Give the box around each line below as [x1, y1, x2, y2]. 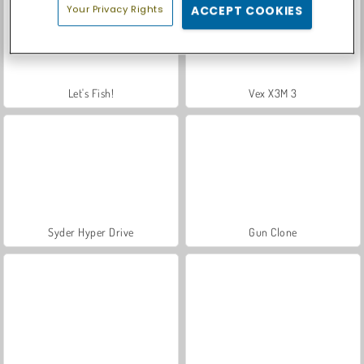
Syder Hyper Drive [48, 224, 134, 239]
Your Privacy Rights [66, 2, 164, 15]
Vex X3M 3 [249, 85, 297, 100]
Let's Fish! [67, 85, 115, 100]
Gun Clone [249, 224, 297, 239]
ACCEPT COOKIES [191, 2, 303, 19]
